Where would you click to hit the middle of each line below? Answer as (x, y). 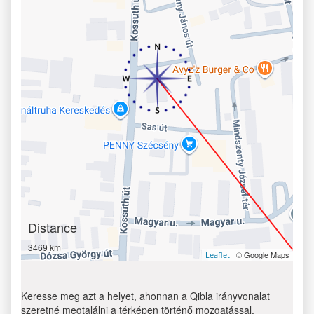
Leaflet (218, 255)
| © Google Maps (260, 254)
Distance (53, 227)
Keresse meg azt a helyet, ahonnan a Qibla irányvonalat (145, 296)
